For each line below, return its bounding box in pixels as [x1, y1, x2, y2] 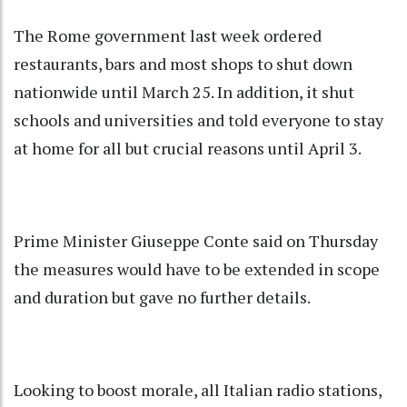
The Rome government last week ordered [14, 25, 322, 47]
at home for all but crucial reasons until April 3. [14, 137, 362, 160]
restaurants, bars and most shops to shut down [14, 53, 352, 75]
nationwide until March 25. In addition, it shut [14, 81, 354, 104]
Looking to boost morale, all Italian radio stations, [14, 379, 382, 402]
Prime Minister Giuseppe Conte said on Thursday [14, 230, 378, 253]
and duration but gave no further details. [14, 286, 311, 309]
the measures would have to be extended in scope [14, 258, 380, 281]
